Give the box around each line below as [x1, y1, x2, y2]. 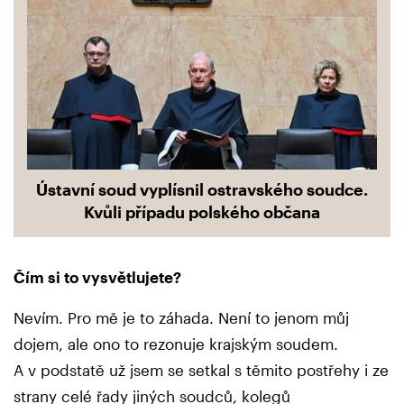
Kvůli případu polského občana [84, 201, 320, 222]
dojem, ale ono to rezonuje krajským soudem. [14, 334, 338, 353]
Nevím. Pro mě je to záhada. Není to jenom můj [14, 308, 349, 326]
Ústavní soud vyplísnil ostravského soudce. [36, 179, 368, 199]
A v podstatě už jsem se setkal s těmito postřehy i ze [14, 360, 389, 379]
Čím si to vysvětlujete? [14, 267, 181, 286]
